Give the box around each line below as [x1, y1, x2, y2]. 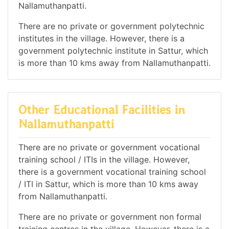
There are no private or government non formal [18, 212, 201, 222]
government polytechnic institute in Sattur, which [18, 45, 208, 56]
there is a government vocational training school [18, 167, 206, 177]
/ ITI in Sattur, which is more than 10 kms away [18, 179, 198, 190]
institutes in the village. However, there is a [18, 33, 185, 43]
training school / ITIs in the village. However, [18, 154, 190, 165]
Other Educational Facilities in [18, 102, 185, 117]
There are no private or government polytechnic [18, 20, 204, 31]
